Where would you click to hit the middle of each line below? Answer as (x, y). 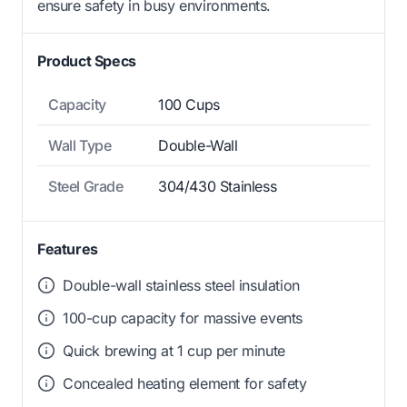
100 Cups (189, 105)
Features (68, 249)
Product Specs (87, 61)
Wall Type (80, 146)
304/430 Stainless (218, 187)
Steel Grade (86, 187)
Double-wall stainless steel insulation (181, 286)
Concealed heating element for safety (185, 384)
